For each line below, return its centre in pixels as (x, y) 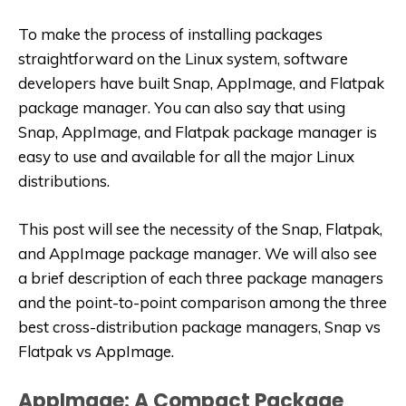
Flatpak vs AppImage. (96, 352)
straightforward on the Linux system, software (183, 59)
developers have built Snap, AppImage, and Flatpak (201, 83)
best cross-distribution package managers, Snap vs (199, 327)
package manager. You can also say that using (182, 108)
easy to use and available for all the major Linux (186, 157)
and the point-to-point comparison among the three (203, 303)
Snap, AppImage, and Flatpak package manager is (198, 132)
